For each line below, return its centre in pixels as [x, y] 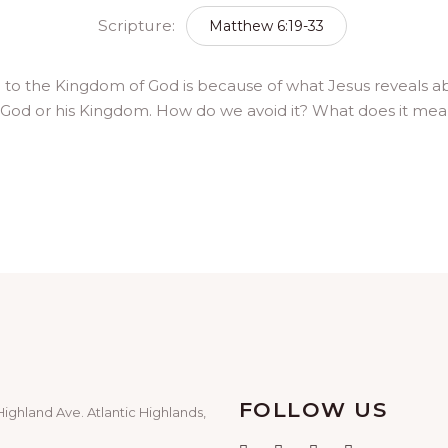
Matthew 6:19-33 [266, 25]
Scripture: [138, 25]
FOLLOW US [313, 409]
